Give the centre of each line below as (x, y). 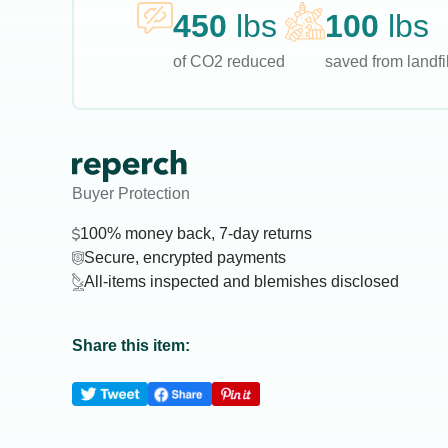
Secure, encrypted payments (185, 257)
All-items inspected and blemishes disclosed (241, 281)
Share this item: (131, 345)
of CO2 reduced (228, 61)
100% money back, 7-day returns (196, 233)
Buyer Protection (131, 193)
